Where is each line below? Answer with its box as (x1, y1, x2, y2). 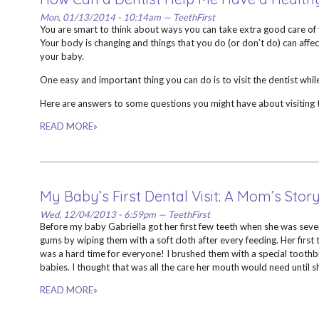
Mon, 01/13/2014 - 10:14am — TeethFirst (39, 11, 215, 23)
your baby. (39, 51, 84, 62)
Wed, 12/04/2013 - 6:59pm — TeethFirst (39, 209, 210, 220)
